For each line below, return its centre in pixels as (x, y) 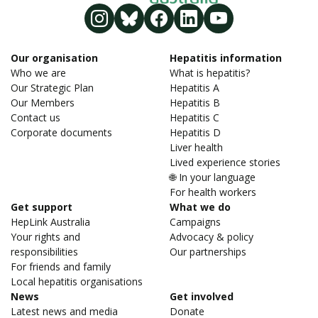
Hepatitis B (195, 103)
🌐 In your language (213, 177)
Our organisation (54, 58)
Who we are (38, 73)
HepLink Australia (50, 222)
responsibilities (44, 252)
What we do (200, 207)
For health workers (213, 192)
